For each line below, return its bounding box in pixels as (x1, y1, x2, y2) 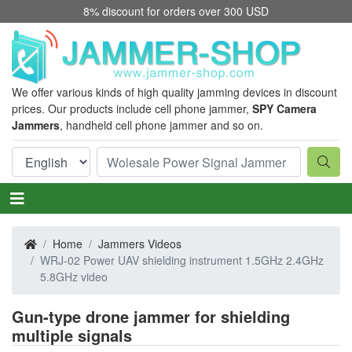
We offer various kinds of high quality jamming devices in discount (12, 84, 337, 100)
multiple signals (12, 324, 132, 346)
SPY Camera (252, 101, 317, 116)
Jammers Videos (98, 236, 181, 251)
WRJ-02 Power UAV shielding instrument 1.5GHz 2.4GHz (40, 252, 324, 268)
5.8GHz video (40, 269, 108, 284)
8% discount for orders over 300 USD (83, 3, 269, 19)
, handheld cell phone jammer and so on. (60, 117, 263, 133)
